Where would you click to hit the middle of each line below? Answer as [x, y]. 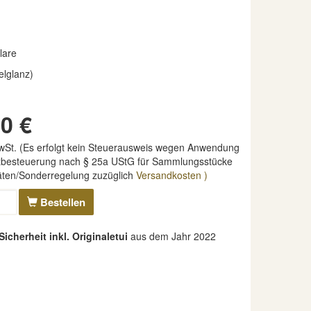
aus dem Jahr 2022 [172, 236]
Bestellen [61, 202]
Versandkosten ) [171, 175]
